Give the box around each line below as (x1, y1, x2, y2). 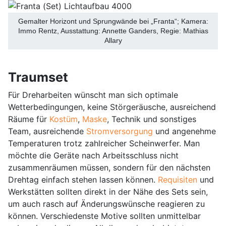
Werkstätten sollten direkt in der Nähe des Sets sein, (8, 186, 208, 197)
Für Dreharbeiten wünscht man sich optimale (8, 89, 178, 100)
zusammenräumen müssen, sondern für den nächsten (8, 162, 210, 173)
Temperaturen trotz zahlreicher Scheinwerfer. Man (8, 138, 200, 148)
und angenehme (153, 126, 216, 136)
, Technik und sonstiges (107, 114, 196, 124)
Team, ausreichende (8, 126, 86, 136)
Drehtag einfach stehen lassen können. (8, 174, 158, 185)
